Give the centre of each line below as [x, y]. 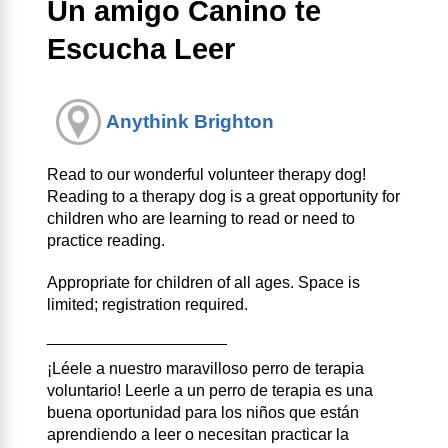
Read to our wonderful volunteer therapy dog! [206, 175]
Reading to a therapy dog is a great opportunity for [223, 197]
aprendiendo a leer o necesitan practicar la [198, 435]
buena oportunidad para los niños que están [203, 413]
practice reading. [106, 241]
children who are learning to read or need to [201, 219]
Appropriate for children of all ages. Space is [203, 283]
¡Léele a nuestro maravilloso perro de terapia [205, 369]
